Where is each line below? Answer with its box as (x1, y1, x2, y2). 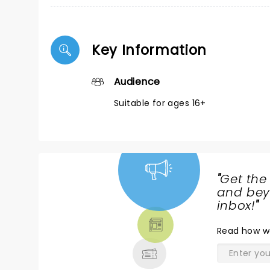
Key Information (92, 40, 207, 60)
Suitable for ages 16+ (114, 97, 206, 109)
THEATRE (58, 212, 118, 231)
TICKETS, (58, 197, 117, 216)
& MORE (58, 226, 113, 245)
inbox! (216, 197, 256, 214)
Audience (114, 75, 160, 89)
